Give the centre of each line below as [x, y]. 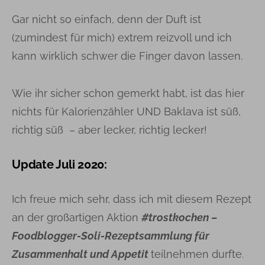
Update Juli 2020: [59, 164]
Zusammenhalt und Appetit [81, 254]
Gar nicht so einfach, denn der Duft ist [106, 19]
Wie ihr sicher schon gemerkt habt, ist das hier [128, 93]
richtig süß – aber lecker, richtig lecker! [109, 130]
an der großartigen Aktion [77, 217]
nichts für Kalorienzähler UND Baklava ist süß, [126, 112]
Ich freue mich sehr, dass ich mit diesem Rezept [132, 199]
